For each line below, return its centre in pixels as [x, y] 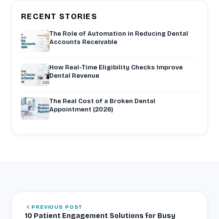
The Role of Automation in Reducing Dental [119, 33]
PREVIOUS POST [57, 207]
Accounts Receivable [83, 42]
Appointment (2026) [81, 109]
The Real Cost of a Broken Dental [102, 101]
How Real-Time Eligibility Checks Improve [116, 67]
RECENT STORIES [59, 16]
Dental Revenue [74, 76]
